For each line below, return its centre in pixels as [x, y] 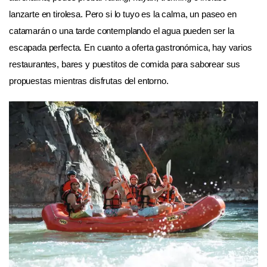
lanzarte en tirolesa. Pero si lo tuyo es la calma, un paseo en [123, 14]
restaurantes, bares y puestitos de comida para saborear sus [125, 64]
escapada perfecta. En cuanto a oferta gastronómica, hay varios [131, 48]
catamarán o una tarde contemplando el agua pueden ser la [122, 31]
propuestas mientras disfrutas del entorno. [89, 81]
